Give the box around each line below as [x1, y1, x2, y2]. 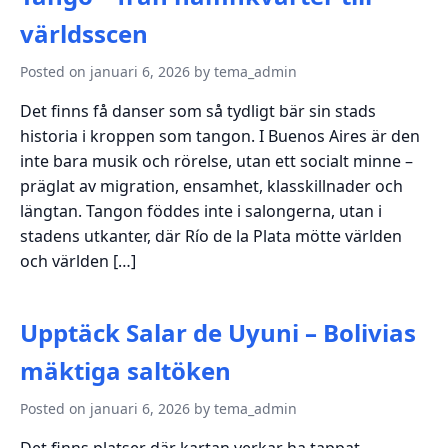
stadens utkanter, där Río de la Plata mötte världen [20, 224, 402, 247]
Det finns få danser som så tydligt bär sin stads [20, 99, 376, 122]
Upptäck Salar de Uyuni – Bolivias [20, 315, 416, 349]
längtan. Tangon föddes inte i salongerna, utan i [20, 199, 382, 222]
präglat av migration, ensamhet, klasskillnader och [20, 174, 403, 197]
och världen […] [20, 249, 136, 272]
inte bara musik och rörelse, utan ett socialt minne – [20, 149, 413, 172]
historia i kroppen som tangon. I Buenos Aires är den [20, 124, 420, 147]
